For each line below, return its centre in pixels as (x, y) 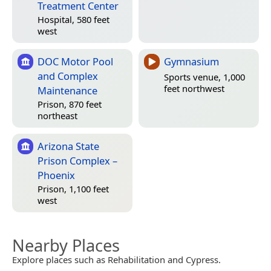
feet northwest (194, 89)
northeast (57, 116)
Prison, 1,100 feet (73, 189)
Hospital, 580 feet (73, 20)
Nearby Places (66, 245)
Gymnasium (191, 61)
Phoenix (56, 175)
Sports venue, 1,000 (204, 77)
